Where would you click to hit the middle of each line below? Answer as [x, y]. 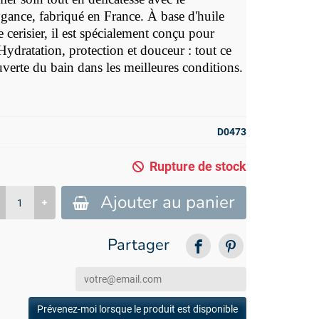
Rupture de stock [198, 167]
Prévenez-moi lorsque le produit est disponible [137, 309]
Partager [138, 245]
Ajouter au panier [167, 203]
